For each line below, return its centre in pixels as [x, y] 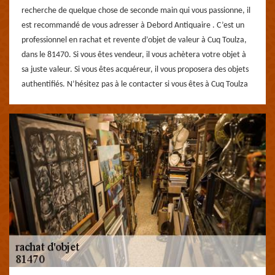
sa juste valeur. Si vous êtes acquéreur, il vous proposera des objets [135, 70]
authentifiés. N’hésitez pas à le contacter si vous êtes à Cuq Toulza [135, 84]
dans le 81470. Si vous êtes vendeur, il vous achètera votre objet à [134, 55]
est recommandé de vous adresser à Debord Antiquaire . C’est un [133, 25]
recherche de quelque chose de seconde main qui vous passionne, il [136, 11]
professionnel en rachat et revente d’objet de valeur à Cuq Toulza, [134, 40]
